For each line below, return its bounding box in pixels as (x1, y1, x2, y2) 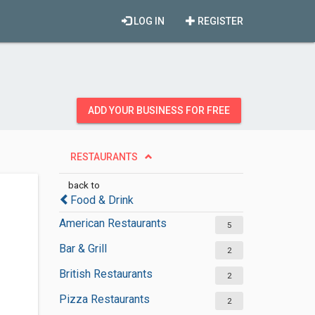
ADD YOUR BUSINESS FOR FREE (88, 105, 230, 116)
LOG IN (131, 15, 165, 27)
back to (67, 179, 100, 191)
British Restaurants (58, 267, 153, 281)
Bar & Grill (58, 242, 107, 255)
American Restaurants (58, 217, 167, 230)
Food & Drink (70, 193, 134, 207)
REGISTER (195, 15, 243, 27)
